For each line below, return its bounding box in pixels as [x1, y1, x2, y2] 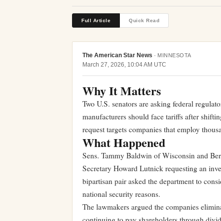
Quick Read [129, 18, 159, 23]
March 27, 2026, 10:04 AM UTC [82, 61, 166, 68]
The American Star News [82, 52, 152, 59]
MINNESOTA [157, 52, 191, 58]
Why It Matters [82, 82, 161, 99]
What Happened [82, 134, 165, 151]
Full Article [81, 18, 110, 23]
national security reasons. [82, 189, 160, 199]
